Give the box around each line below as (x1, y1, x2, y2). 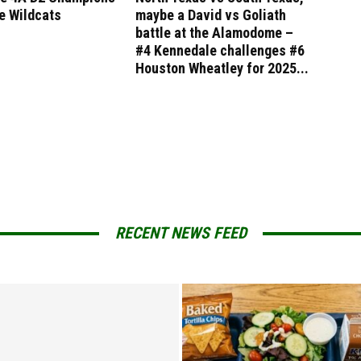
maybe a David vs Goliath (135, 6, 286, 23)
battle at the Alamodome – (135, 24, 293, 41)
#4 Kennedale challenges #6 (135, 42, 305, 59)
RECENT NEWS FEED (114, 223, 247, 243)
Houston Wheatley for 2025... (135, 60, 309, 77)
